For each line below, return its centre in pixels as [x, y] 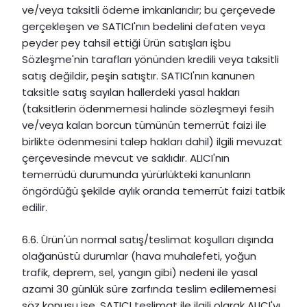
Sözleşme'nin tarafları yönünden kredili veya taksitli [150, 60]
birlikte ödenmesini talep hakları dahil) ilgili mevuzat [152, 142]
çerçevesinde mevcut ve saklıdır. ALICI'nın [126, 158]
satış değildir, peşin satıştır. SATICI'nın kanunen [138, 76]
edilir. [35, 208]
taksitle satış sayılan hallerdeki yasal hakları [131, 93]
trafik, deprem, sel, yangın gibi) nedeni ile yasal [140, 272]
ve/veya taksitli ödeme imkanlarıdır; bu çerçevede [149, 10]
